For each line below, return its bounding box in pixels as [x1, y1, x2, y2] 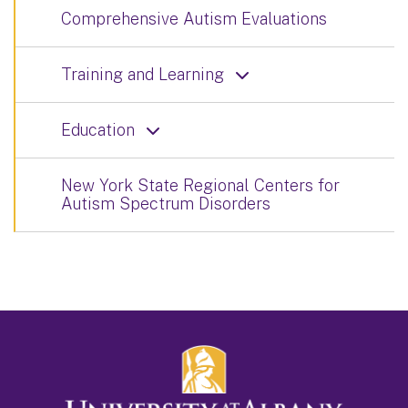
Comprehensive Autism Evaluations [61, 8, 327, 28]
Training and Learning [61, 64, 224, 84]
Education [61, 119, 135, 139]
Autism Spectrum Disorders [61, 193, 270, 213]
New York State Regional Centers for [61, 175, 340, 195]
